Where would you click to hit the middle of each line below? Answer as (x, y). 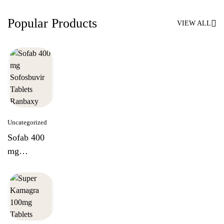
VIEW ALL (194, 23)
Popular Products (52, 23)
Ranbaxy (23, 191)
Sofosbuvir (27, 164)
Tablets (20, 178)
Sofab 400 (26, 137)
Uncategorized (27, 122)
